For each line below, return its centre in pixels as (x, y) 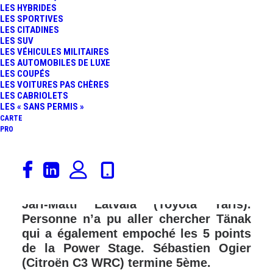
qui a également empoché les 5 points (136, 233)
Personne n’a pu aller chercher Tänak (136, 219)
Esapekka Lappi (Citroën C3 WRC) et (136, 190)
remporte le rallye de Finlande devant (136, 175)
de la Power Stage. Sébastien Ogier (136, 248)
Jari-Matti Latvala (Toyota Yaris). (136, 204)
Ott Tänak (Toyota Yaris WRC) (136, 160)
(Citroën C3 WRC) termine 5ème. (116, 263)
